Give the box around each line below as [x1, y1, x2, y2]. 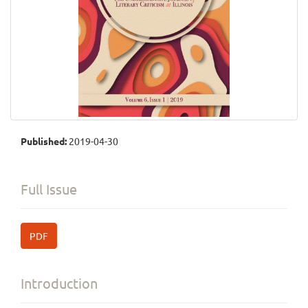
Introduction [21, 274, 98, 291]
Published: [21, 135, 69, 147]
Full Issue [21, 180, 77, 197]
